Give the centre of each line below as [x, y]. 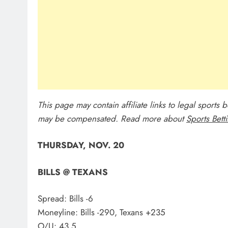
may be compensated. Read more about [112, 118]
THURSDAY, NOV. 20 [81, 145]
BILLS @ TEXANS [73, 172]
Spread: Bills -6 [65, 199]
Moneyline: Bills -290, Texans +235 [102, 212]
